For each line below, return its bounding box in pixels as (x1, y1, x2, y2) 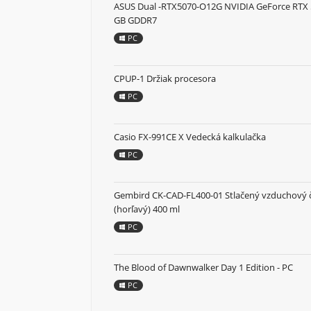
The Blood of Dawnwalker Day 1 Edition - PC (114, 261, 293, 274)
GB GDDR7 (114, 14, 157, 27)
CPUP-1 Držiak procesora (114, 72, 216, 85)
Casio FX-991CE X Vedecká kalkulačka (114, 131, 266, 144)
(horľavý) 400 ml (114, 203, 180, 216)
